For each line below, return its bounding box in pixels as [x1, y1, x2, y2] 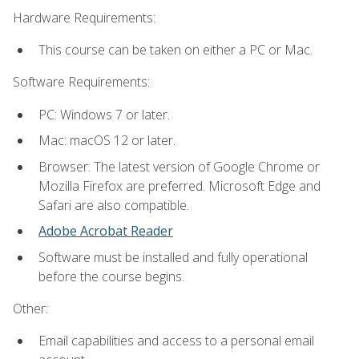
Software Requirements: [13, 73, 150, 91]
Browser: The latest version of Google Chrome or [38, 157, 320, 175]
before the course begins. [38, 267, 184, 285]
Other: [13, 300, 48, 318]
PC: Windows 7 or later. [38, 105, 170, 123]
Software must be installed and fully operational [38, 248, 308, 266]
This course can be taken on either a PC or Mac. [38, 40, 313, 58]
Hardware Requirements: [13, 8, 155, 26]
